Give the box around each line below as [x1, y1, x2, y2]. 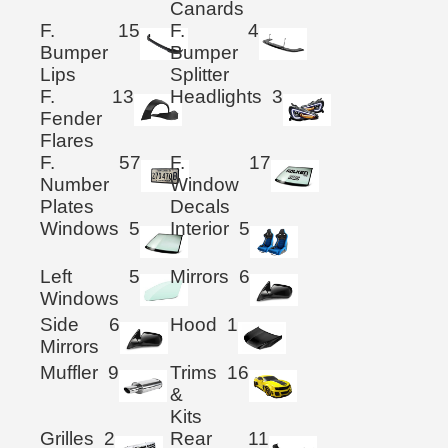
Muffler [40, 362, 98, 384]
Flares [40, 130, 94, 152]
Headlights [170, 86, 263, 108]
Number [40, 174, 109, 196]
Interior [170, 218, 230, 240]
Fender [40, 108, 102, 130]
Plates [40, 196, 94, 218]
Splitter [170, 64, 230, 86]
